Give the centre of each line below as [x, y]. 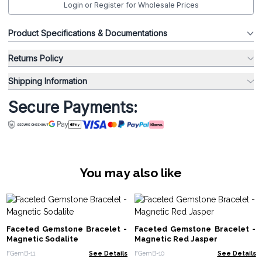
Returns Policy [36, 58]
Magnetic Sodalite [42, 239]
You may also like [131, 173]
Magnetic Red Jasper [176, 239]
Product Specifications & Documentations [88, 33]
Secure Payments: [73, 107]
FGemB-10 [149, 253]
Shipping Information [48, 81]
